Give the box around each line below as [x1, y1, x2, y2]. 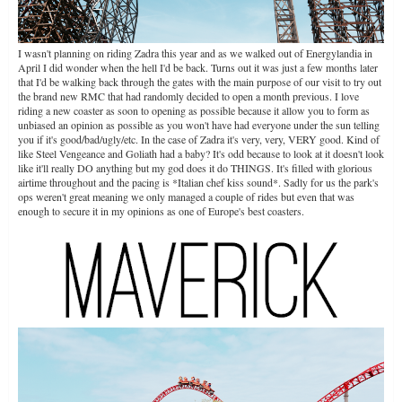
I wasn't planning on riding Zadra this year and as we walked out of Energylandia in [18, 45, 372, 60]
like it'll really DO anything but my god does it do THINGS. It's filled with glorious [18, 160, 372, 175]
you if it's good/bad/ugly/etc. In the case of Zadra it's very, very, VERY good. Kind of [18, 131, 380, 146]
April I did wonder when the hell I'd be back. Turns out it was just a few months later [18, 59, 378, 74]
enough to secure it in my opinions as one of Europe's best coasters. [18, 203, 304, 218]
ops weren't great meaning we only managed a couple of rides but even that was [18, 188, 354, 204]
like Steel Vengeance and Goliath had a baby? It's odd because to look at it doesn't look [18, 145, 384, 161]
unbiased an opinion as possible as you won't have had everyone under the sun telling [18, 117, 380, 132]
